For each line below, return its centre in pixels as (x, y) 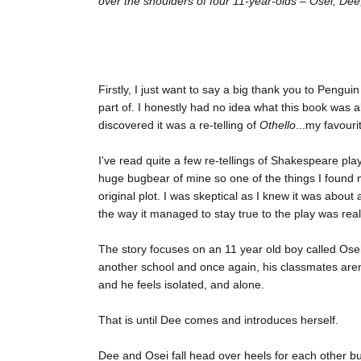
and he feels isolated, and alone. (181, 285)
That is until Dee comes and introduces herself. (218, 320)
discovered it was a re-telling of (179, 125)
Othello (278, 125)
